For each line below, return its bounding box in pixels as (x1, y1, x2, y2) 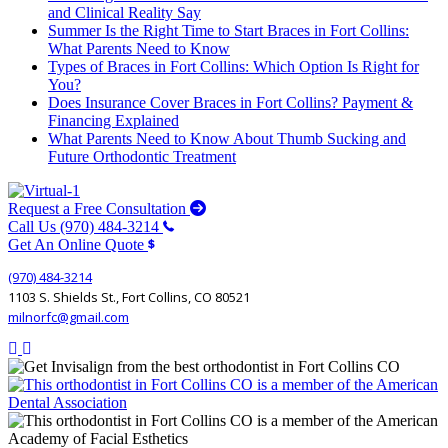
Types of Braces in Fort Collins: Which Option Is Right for (48, 58, 419, 76)
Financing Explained (48, 112, 179, 130)
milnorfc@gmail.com (8, 308, 129, 327)
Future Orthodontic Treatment (48, 148, 236, 166)
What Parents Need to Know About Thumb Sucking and (48, 130, 406, 148)
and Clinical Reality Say (48, 4, 201, 22)
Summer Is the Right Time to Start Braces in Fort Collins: (48, 22, 409, 40)
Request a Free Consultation (8, 200, 186, 218)
